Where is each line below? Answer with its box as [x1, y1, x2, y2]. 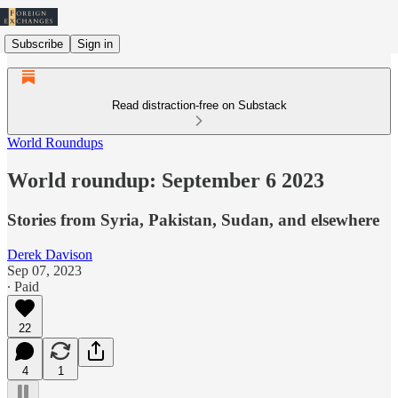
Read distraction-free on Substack [111, 99, 287, 112]
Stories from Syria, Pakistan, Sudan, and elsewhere [7, 210, 379, 229]
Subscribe [12, 36, 63, 51]
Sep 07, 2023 [7, 262, 82, 278]
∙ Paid [7, 278, 39, 294]
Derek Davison [7, 246, 92, 262]
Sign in [77, 36, 113, 51]
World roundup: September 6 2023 [7, 168, 324, 192]
